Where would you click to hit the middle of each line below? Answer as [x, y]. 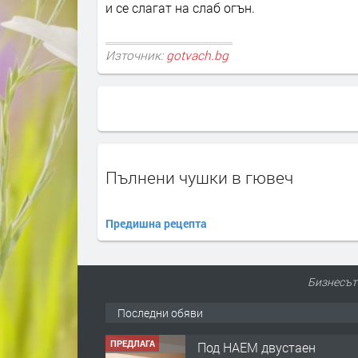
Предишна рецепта [156, 223]
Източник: [136, 56]
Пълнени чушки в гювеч [199, 177]
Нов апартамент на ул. [265, 347]
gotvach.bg [197, 56]
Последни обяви [160, 312]
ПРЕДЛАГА [132, 343]
